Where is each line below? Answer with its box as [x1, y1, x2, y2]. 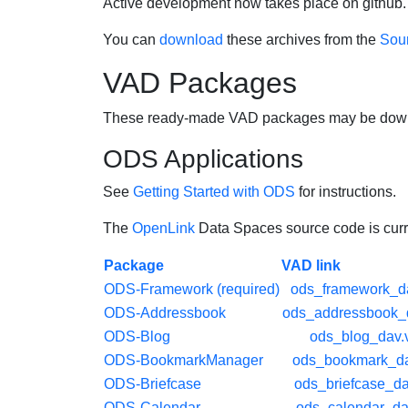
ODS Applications [102, 145, 303, 173]
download [158, 32, 223, 47]
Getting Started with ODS [132, 184, 295, 199]
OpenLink [131, 220, 195, 236]
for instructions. [294, 184, 396, 199]
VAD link [280, 258, 341, 273]
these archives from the [222, 32, 380, 47]
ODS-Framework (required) [103, 281, 280, 297]
